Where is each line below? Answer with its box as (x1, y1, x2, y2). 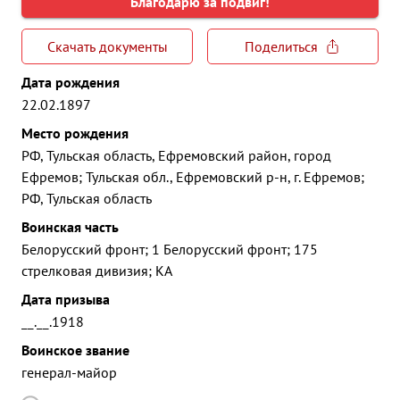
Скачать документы (46, 37, 168, 55)
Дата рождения (21, 73, 120, 91)
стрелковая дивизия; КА (21, 262, 172, 279)
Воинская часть (21, 218, 119, 236)
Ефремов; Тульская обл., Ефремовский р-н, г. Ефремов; (21, 168, 364, 186)
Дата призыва (21, 290, 110, 308)
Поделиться (245, 37, 318, 55)
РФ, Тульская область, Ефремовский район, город (21, 146, 331, 164)
